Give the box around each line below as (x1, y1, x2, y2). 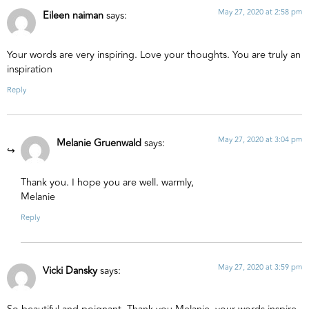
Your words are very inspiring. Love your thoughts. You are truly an (7, 46, 301, 63)
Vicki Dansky (43, 262, 97, 279)
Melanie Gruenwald (57, 135, 141, 152)
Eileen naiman (43, 8, 103, 24)
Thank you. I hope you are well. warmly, (21, 174, 194, 190)
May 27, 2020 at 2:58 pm (218, 6, 302, 19)
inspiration (7, 61, 52, 77)
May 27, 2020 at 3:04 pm (218, 134, 302, 146)
